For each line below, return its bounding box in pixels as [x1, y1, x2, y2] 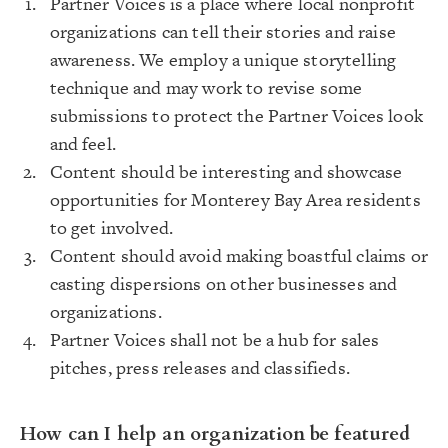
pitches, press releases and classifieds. [49, 355, 350, 380]
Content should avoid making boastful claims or [49, 243, 428, 268]
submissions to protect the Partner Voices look [49, 103, 423, 128]
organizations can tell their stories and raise [49, 19, 396, 44]
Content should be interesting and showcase [49, 159, 403, 184]
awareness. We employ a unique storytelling [49, 47, 397, 72]
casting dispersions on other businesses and [49, 271, 398, 296]
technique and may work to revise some [49, 75, 363, 100]
